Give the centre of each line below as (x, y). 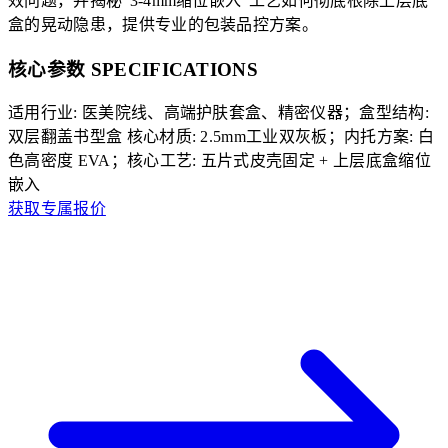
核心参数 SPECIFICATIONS (133, 69)
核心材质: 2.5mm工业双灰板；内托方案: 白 (280, 137)
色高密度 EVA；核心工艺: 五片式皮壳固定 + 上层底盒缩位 (219, 161)
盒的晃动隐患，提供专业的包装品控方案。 (163, 24)
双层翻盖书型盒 (65, 137)
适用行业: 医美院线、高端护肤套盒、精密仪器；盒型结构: (218, 113)
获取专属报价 (57, 209)
